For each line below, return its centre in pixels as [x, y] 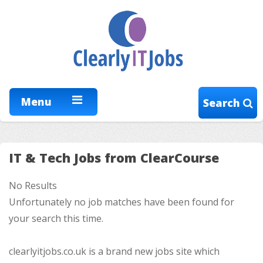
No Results [33, 186]
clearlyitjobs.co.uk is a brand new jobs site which [114, 252]
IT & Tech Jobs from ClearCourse [114, 157]
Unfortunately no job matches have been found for [122, 202]
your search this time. [56, 219]
